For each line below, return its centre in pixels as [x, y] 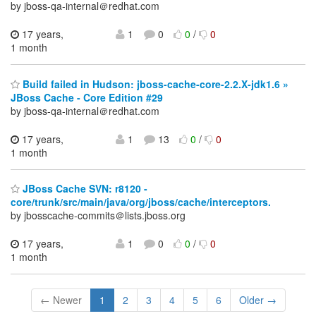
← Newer [61, 300]
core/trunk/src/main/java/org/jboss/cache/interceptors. [141, 202]
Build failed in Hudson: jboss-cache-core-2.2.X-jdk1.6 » [154, 84]
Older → [257, 300]
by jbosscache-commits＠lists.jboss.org [98, 215]
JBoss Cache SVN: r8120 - [84, 189]
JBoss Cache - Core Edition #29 [87, 97]
